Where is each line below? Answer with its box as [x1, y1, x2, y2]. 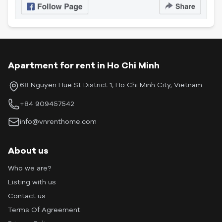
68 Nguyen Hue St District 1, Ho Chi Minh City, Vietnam [20, 80, 202, 90]
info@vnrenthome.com [20, 117, 97, 127]
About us [8, 145, 49, 157]
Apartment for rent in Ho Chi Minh [8, 59, 160, 72]
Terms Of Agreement [8, 205, 80, 215]
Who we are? [8, 164, 51, 173]
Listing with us [8, 177, 56, 187]
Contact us [8, 191, 46, 201]
